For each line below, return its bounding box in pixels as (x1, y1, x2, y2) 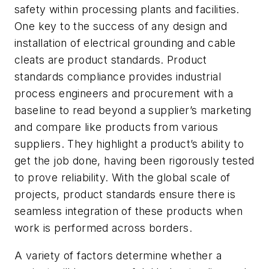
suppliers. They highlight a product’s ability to (14, 138, 244, 151)
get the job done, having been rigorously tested (14, 154, 255, 168)
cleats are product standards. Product (14, 53, 207, 67)
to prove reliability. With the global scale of (14, 171, 231, 184)
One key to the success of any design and (14, 20, 227, 33)
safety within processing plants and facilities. (14, 3, 240, 16)
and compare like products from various (14, 121, 219, 134)
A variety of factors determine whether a (14, 249, 222, 262)
